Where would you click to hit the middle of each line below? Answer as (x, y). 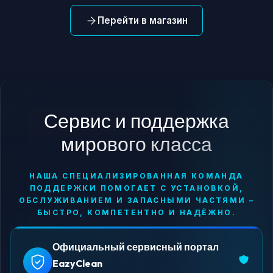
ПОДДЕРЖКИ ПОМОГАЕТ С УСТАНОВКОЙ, (136, 188)
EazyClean (77, 263)
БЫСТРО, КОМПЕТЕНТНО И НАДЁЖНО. (136, 212)
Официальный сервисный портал (136, 247)
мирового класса (136, 144)
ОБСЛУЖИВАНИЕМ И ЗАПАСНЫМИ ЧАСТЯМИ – (136, 200)
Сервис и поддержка (136, 121)
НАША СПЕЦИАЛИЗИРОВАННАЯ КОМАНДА (136, 176)
